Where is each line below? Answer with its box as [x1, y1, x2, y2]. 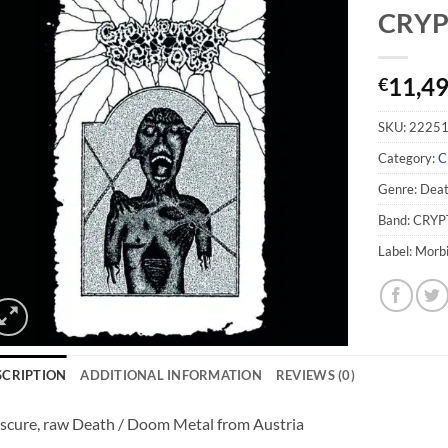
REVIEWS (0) [275, 366, 355, 383]
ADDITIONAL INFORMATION [80, 366, 262, 383]
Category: [378, 149, 439, 166]
